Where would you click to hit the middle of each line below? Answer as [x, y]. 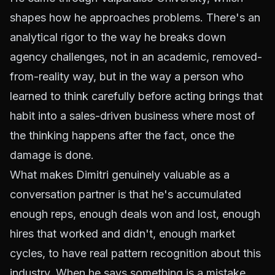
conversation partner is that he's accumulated [126, 194]
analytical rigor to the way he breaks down [118, 37]
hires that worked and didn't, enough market [122, 234]
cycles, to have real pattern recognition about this [135, 253]
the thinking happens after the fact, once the [122, 135]
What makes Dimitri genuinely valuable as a [120, 175]
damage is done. [52, 155]
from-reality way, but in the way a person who [127, 76]
